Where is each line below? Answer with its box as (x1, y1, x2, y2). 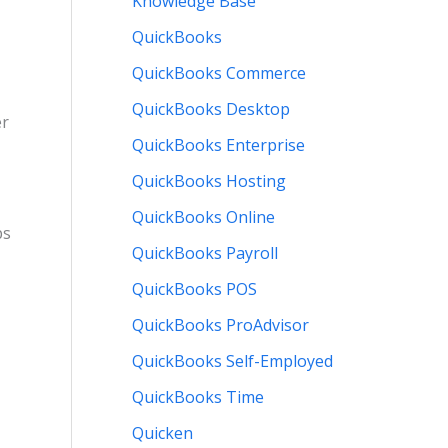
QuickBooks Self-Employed (132, 350, 333, 373)
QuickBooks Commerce (132, 62, 306, 85)
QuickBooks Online (132, 206, 275, 229)
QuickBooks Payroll (132, 242, 278, 265)
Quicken (132, 422, 193, 445)
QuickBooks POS (132, 278, 257, 301)
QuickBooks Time (132, 386, 264, 409)
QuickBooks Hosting (132, 170, 286, 193)
